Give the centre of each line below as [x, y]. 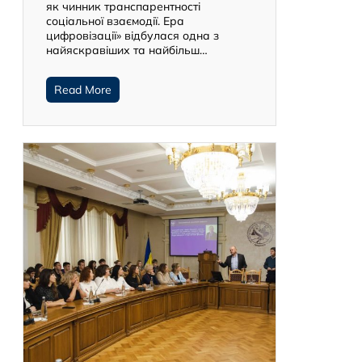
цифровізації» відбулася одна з [133, 35]
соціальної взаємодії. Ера [115, 21]
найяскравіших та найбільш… [127, 50]
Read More [83, 89]
